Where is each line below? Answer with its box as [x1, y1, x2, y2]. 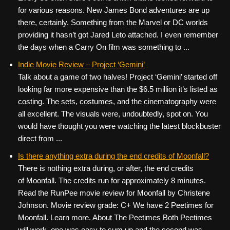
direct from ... [18, 134, 62, 143]
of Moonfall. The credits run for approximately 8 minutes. [18, 176, 206, 185]
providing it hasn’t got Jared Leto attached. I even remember [18, 30, 218, 39]
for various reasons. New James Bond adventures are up [18, 6, 209, 14]
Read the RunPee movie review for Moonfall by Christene [18, 188, 210, 197]
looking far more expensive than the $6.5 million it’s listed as [18, 85, 218, 93]
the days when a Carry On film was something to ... [18, 43, 189, 51]
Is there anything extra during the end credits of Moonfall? [18, 151, 209, 160]
